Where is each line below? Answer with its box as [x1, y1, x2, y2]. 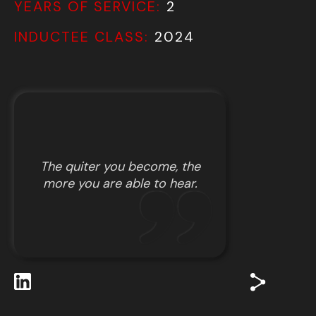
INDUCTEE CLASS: [14, 28, 149, 47]
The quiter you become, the [39, 158, 200, 176]
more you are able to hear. [42, 175, 197, 193]
